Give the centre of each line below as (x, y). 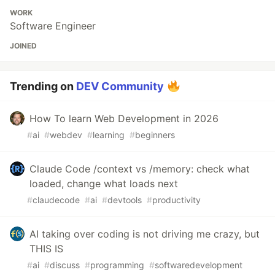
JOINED (23, 45)
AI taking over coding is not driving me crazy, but (145, 234)
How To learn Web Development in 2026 (124, 118)
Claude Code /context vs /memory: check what (140, 168)
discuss (65, 265)
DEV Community (120, 86)
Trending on (43, 86)
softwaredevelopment (199, 265)
